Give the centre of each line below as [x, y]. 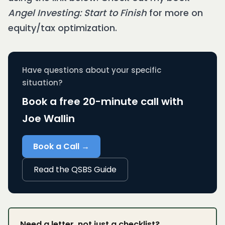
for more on [175, 13]
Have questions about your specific [92, 70]
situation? [42, 83]
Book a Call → [61, 147]
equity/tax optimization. [63, 28]
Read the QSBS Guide [75, 170]
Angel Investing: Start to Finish [77, 13]
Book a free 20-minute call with [103, 102]
